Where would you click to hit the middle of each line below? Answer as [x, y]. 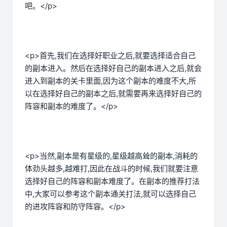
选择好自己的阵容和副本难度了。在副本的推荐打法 [112, 181]
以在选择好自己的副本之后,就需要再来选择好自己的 [113, 94]
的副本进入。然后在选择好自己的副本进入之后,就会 [113, 68]
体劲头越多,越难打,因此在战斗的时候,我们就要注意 [111, 169]
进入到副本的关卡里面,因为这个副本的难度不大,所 [110, 81]
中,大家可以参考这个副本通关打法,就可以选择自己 [110, 194]
